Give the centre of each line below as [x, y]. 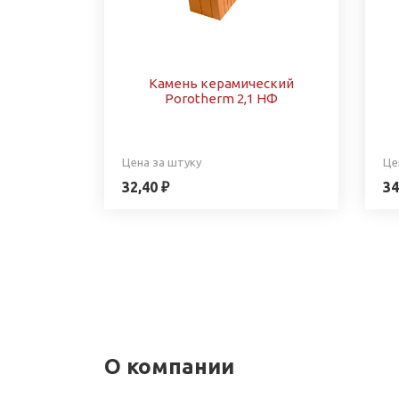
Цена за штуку [162, 162]
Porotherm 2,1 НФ [221, 98]
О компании [169, 366]
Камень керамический [221, 83]
